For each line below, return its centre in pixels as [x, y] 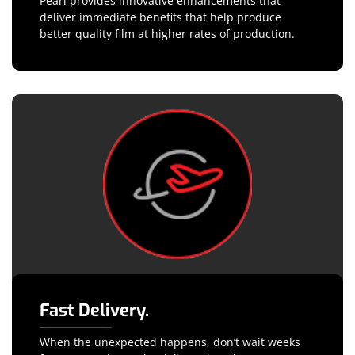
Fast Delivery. [94, 311]
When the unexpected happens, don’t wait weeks [170, 342]
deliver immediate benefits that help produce [160, 17]
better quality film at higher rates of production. [167, 33]
